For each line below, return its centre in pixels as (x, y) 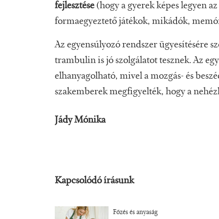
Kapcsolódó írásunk (95, 181)
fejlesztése (76, 6)
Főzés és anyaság (135, 213)
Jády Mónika (80, 120)
